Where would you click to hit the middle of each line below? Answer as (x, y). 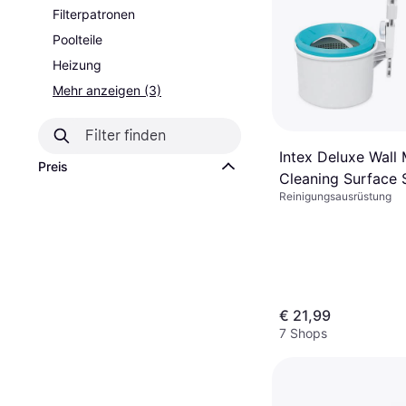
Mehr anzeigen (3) (107, 90)
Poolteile (77, 39)
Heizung (77, 65)
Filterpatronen (94, 14)
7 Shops (303, 333)
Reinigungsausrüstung (335, 196)
